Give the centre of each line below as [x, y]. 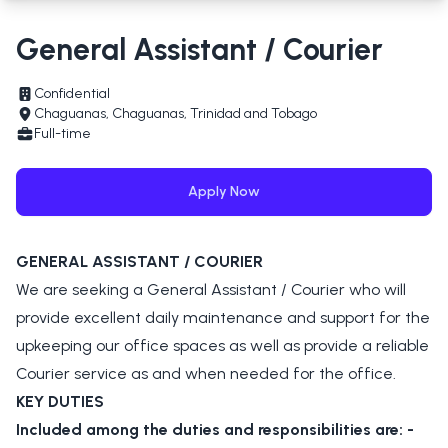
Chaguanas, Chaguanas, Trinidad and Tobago [175, 113]
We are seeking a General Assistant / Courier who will [211, 289]
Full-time [62, 133]
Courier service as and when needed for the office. [210, 373]
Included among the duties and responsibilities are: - [215, 429]
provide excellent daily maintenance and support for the [223, 317]
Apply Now [224, 191]
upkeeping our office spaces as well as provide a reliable [222, 345]
